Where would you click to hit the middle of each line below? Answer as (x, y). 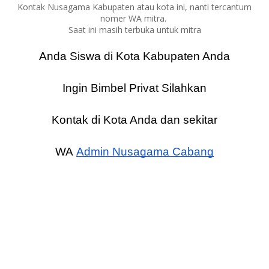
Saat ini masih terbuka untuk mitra (134, 30)
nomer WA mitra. (134, 18)
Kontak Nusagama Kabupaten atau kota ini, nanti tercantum (134, 7)
